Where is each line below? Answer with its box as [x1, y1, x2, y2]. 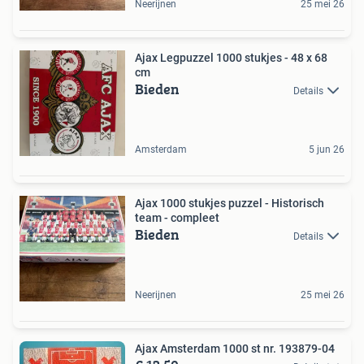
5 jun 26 [309, 144, 344, 156]
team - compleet [135, 211, 219, 225]
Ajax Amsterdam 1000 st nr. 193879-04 [135, 342, 335, 356]
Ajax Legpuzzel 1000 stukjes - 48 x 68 [135, 51, 327, 65]
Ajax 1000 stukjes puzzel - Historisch [135, 197, 324, 210]
